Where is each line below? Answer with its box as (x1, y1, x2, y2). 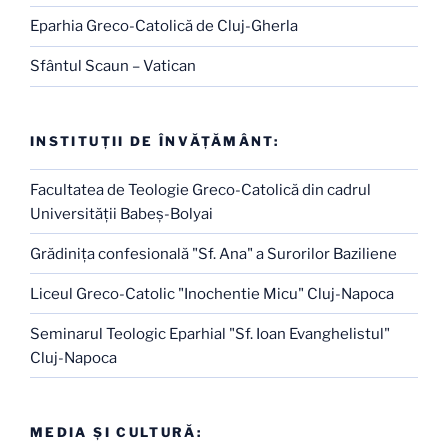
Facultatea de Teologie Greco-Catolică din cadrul (30, 180, 371, 199)
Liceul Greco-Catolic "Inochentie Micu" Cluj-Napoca (30, 284, 394, 303)
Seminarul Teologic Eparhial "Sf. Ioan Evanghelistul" (30, 324, 390, 343)
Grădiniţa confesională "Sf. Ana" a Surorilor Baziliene (30, 244, 397, 263)
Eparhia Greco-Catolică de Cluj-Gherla (30, 17, 298, 36)
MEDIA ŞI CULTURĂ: (30, 424, 203, 441)
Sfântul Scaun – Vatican (30, 57, 196, 76)
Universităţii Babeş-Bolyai (30, 204, 213, 223)
